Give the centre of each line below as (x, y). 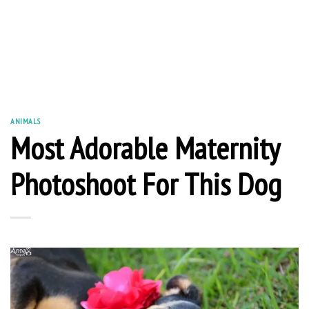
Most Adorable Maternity (145, 147)
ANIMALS (26, 121)
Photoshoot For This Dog (146, 183)
